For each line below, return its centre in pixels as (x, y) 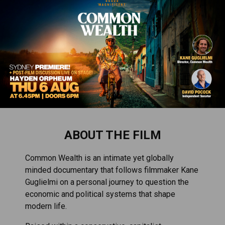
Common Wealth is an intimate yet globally (99, 158)
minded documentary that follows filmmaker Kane (112, 170)
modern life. (46, 206)
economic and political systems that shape (100, 194)
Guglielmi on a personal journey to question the (107, 182)
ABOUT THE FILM (113, 135)
